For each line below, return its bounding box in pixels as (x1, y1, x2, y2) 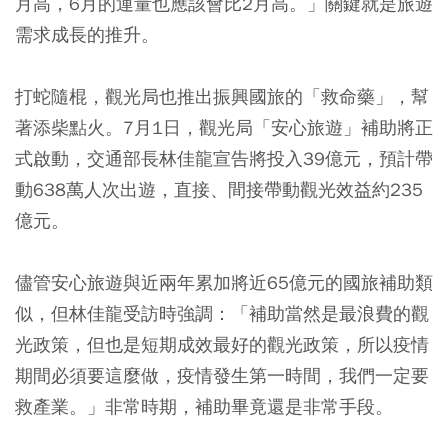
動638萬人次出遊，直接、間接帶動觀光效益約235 (15, 178, 423, 201)
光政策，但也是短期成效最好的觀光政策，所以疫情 (15, 333, 429, 356)
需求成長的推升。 (15, 23, 159, 46)
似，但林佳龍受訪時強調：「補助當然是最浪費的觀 (15, 302, 429, 325)
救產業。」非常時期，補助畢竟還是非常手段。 (15, 395, 393, 418)
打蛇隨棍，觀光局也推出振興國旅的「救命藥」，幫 (15, 85, 429, 108)
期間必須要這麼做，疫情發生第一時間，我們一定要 (15, 364, 429, 387)
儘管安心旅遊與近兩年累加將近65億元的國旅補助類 (15, 271, 433, 294)
